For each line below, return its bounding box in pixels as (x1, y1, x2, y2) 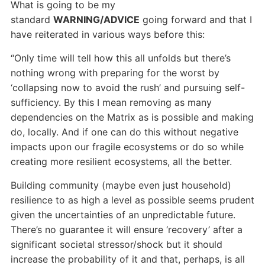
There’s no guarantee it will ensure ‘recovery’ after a (10, 224, 243, 236)
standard (10, 14, 53, 26)
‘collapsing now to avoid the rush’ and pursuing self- (10, 82, 245, 94)
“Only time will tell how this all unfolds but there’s (10, 52, 231, 64)
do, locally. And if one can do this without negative (10, 126, 238, 138)
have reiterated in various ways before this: (10, 28, 205, 41)
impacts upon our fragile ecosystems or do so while (10, 141, 244, 153)
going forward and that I (139, 14, 252, 26)
